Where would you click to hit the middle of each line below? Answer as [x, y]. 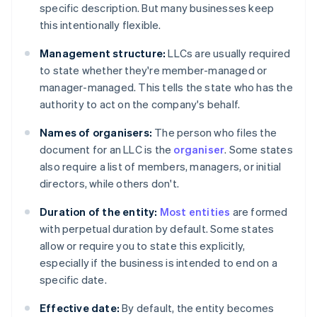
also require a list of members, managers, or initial [161, 167]
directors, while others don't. [109, 184]
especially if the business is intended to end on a [159, 263]
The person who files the [214, 133]
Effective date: [80, 308]
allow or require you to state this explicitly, [143, 246]
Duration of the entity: [99, 212]
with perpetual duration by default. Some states [157, 229]
